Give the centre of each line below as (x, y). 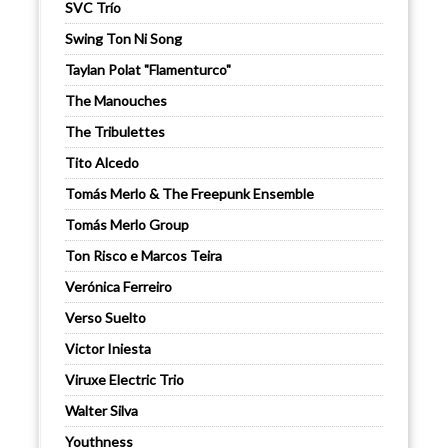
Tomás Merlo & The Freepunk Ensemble (189, 194)
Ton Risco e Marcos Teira (143, 256)
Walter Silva (101, 411)
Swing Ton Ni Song (123, 39)
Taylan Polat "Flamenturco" (148, 70)
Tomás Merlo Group (127, 225)
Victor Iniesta (108, 349)
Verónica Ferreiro (118, 287)
